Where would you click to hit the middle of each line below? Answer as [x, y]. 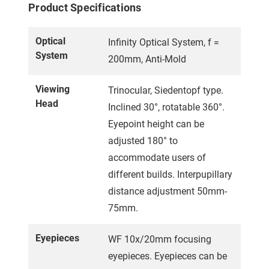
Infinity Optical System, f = [164, 42]
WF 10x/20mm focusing [160, 239]
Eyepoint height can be [156, 124]
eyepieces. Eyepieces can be [168, 256]
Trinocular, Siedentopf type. [166, 90]
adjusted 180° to [143, 141]
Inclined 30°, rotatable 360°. [166, 107]
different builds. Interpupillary [170, 174]
